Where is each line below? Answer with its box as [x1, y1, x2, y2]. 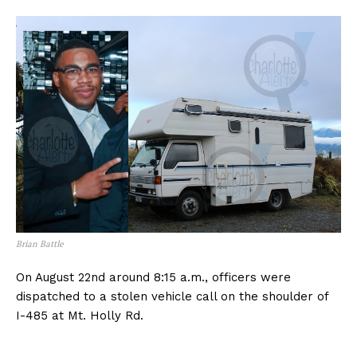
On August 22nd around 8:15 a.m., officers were [16, 270, 291, 285]
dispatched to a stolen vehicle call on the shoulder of [16, 289, 328, 304]
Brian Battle [16, 238, 64, 250]
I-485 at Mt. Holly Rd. [16, 308, 143, 324]
